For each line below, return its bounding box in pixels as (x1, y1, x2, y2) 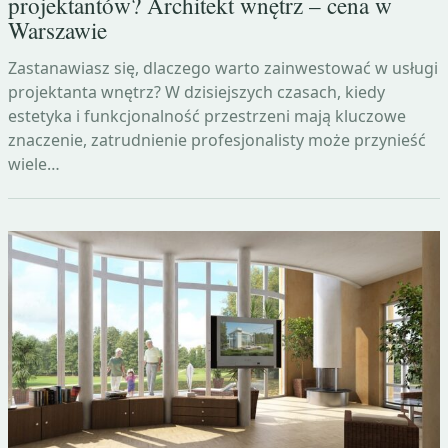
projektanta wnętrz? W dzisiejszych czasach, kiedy (8, 81, 385, 104)
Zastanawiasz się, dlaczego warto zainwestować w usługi (8, 57, 438, 80)
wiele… (8, 153, 60, 176)
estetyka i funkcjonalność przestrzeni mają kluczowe (8, 105, 406, 128)
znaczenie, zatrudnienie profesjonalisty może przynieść (8, 129, 426, 152)
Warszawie (8, 15, 107, 47)
